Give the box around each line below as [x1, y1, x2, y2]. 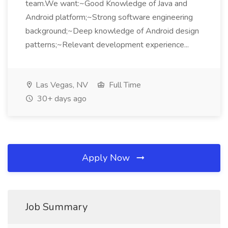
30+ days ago [35, 93, 87, 104]
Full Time [107, 79, 141, 91]
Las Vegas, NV [34, 79, 88, 91]
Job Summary [25, 200, 88, 214]
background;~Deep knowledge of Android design [25, 25, 199, 37]
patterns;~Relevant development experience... [25, 39, 191, 50]
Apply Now [82, 152, 132, 164]
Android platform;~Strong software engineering [25, 12, 193, 23]
